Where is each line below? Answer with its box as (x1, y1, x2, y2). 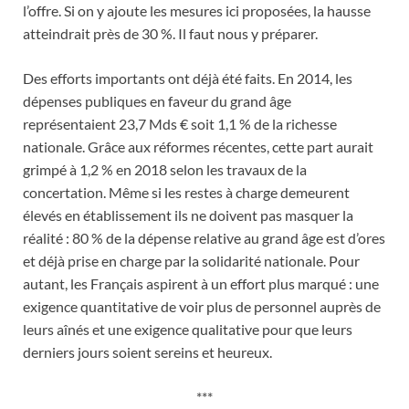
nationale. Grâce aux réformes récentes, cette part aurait (23, 137, 373, 155)
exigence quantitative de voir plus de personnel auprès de (23, 297, 381, 315)
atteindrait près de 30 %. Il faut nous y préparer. (23, 24, 318, 42)
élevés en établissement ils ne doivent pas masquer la (23, 205, 353, 224)
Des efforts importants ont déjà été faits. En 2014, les (23, 68, 352, 87)
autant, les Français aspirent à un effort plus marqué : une (23, 274, 379, 292)
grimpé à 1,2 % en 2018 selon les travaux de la (23, 160, 307, 178)
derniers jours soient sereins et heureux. (23, 342, 272, 361)
